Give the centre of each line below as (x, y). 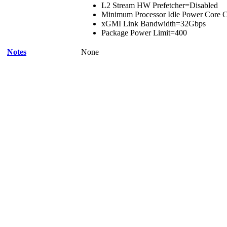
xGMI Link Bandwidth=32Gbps (154, 24)
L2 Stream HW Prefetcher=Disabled (160, 5)
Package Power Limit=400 (144, 33)
